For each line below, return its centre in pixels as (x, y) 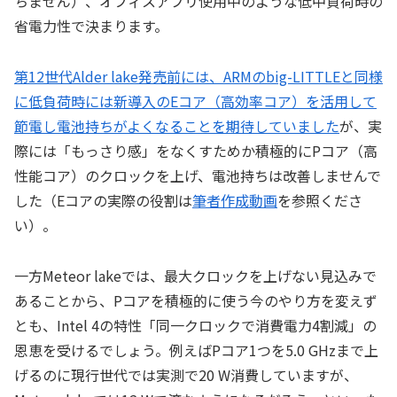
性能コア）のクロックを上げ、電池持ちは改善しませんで (198, 175)
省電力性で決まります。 (91, 26)
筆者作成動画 (235, 200)
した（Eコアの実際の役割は (103, 200)
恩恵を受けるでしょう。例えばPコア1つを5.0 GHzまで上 (196, 350)
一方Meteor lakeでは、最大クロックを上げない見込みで (195, 275)
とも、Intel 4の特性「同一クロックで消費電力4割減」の (195, 325)
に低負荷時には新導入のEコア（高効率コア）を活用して (195, 101)
